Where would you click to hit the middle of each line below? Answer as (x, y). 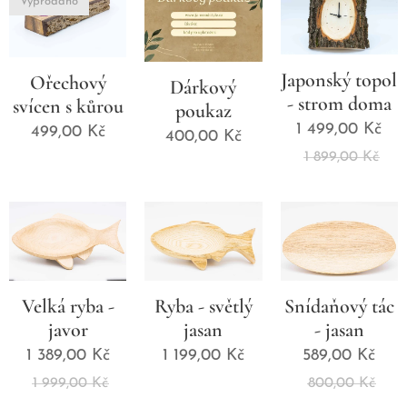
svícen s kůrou (68, 106)
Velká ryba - (68, 306)
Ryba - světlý (203, 306)
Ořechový (68, 82)
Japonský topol (339, 80)
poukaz (203, 111)
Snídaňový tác (339, 306)
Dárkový (203, 88)
